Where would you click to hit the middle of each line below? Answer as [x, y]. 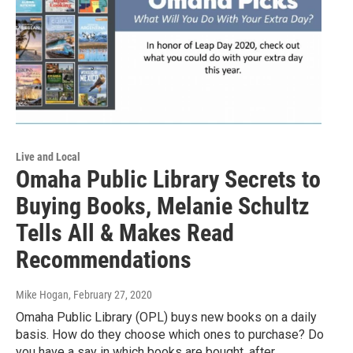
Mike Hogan [42, 295]
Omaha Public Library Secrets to [168, 180]
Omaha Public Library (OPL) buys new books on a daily [166, 318]
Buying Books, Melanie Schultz [163, 206]
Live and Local [48, 157]
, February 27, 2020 [110, 295]
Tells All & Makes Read [125, 233]
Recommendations [104, 260]
